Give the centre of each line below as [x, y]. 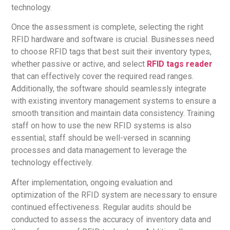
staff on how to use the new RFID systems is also [102, 126]
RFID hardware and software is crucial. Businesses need [113, 40]
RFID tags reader [180, 64]
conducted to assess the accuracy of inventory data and [111, 219]
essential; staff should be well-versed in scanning [101, 138]
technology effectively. [52, 163]
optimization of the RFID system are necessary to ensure [114, 195]
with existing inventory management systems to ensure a [114, 101]
